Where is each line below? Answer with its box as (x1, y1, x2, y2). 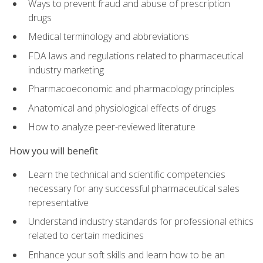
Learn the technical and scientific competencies (28, 167, 225, 181)
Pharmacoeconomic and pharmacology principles (28, 82, 234, 96)
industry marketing (28, 63, 104, 76)
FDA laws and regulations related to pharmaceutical (28, 49, 244, 62)
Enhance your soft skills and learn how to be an (28, 248, 225, 262)
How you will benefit (9, 144, 98, 157)
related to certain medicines (28, 229, 144, 242)
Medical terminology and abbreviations (28, 30, 189, 43)
